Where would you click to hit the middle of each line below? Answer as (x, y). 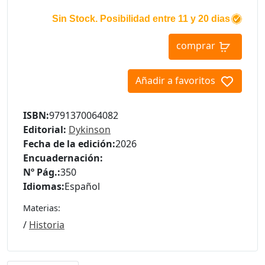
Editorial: (45, 129)
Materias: (42, 208)
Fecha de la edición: (69, 143)
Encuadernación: (63, 158)
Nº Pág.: (42, 172)
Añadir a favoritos (175, 80)
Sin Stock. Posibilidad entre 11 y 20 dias (141, 19)
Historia (47, 224)
